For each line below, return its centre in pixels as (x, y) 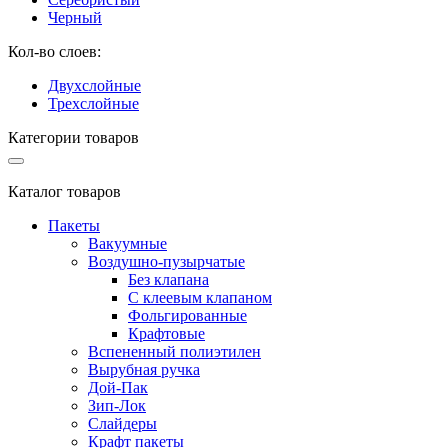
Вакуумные (127, 243)
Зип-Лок (117, 405)
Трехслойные (93, 103)
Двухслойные (94, 85)
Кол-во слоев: (54, 51)
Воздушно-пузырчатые (166, 261)
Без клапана (168, 279)
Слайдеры (122, 423)
